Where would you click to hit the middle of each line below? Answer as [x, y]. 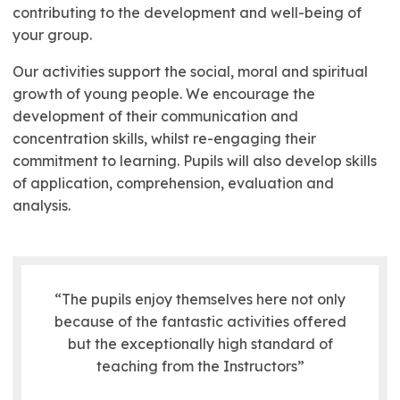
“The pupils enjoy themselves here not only [200, 299]
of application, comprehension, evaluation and [173, 183]
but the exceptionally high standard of [200, 344]
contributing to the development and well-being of [187, 12]
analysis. [42, 205]
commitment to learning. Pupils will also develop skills [195, 161]
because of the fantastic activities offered [200, 321]
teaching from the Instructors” [200, 366]
